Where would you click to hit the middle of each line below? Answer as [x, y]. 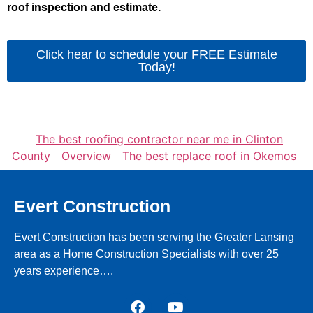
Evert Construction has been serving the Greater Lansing [154, 237]
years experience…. [64, 271]
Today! [156, 67]
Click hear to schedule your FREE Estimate [156, 54]
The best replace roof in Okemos [209, 156]
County [31, 156]
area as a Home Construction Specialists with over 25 [146, 254]
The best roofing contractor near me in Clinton [159, 139]
